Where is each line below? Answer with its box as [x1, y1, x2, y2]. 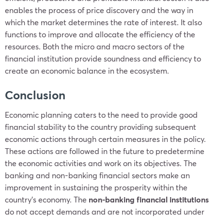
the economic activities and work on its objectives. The [5, 158, 197, 168]
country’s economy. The [5, 194, 89, 204]
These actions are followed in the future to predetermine [5, 146, 204, 156]
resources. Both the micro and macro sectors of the [5, 41, 185, 51]
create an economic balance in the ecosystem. [5, 65, 171, 76]
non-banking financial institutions [89, 194, 209, 204]
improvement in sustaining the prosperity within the [5, 182, 187, 192]
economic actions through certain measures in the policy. [5, 134, 206, 144]
